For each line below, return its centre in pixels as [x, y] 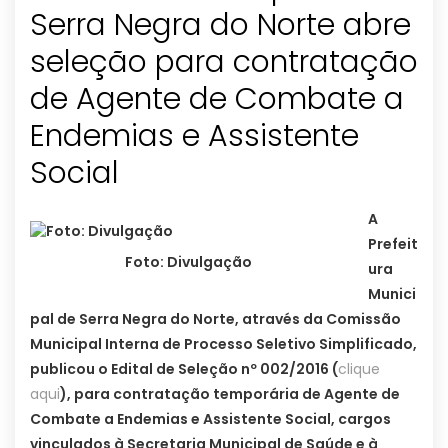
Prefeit [393, 244]
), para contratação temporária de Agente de [230, 394]
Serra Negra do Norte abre [220, 25]
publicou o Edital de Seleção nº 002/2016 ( [184, 369]
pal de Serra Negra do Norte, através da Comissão [215, 319]
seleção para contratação [224, 62]
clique [359, 369]
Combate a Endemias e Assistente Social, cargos [210, 419]
